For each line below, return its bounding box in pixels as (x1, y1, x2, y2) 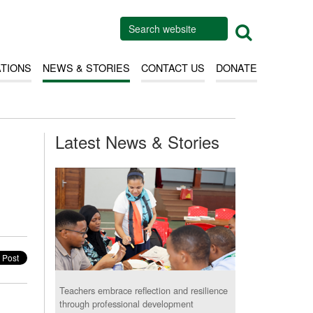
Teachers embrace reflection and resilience (59, 284, 228, 298)
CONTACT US (141, 59, 205, 75)
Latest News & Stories (55, 129, 219, 154)
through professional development (59, 297, 194, 311)
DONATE (216, 59, 257, 75)
